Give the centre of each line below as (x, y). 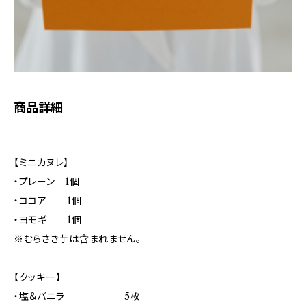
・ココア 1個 (48, 201)
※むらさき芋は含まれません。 (78, 239)
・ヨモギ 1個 (48, 220)
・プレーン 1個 (47, 182)
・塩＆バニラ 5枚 (77, 296)
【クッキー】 (38, 277)
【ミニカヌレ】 (41, 163)
